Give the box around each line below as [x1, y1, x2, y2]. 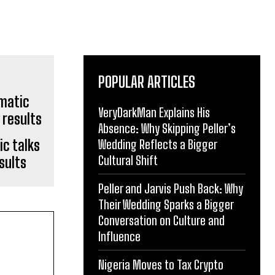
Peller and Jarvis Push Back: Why [98, 181, 243, 196]
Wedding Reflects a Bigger [98, 137, 217, 152]
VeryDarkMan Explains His [98, 105, 210, 120]
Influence [98, 229, 141, 244]
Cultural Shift [98, 153, 158, 168]
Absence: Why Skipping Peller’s [98, 121, 236, 136]
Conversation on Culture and [98, 213, 225, 228]
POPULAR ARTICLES [98, 73, 195, 91]
